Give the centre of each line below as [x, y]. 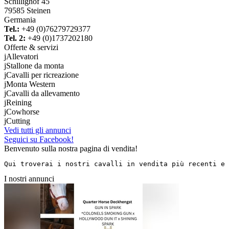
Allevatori [22, 56]
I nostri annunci [29, 178]
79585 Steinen [27, 10]
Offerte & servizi [31, 47]
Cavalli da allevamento [43, 93]
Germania [20, 19]
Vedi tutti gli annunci [38, 130]
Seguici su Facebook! [39, 139]
